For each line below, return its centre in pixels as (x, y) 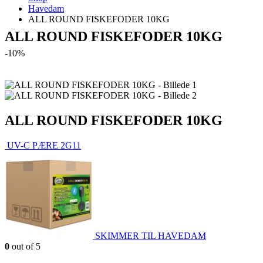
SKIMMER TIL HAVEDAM (151, 235)
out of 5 (25, 246)
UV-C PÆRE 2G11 (44, 145)
